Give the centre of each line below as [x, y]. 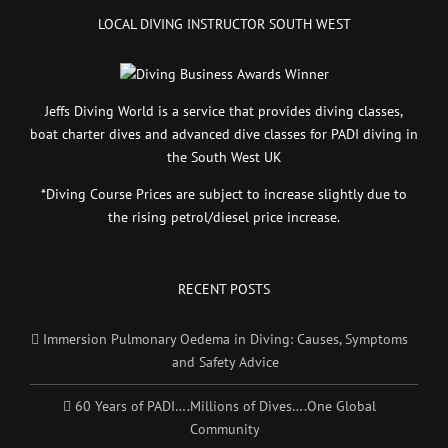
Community [225, 428]
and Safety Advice [225, 361]
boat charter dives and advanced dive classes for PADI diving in [224, 133]
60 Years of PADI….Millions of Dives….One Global [225, 405]
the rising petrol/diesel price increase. [224, 216]
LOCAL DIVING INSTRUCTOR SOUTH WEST [224, 23]
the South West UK [224, 156]
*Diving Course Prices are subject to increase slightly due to [224, 193]
